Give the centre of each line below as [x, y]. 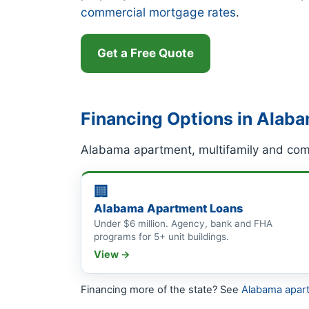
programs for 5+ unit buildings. [161, 236]
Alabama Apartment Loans [168, 208]
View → [112, 254]
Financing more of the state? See [161, 289]
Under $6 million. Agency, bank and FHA [183, 223]
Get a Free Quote [146, 53]
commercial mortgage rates [158, 12]
